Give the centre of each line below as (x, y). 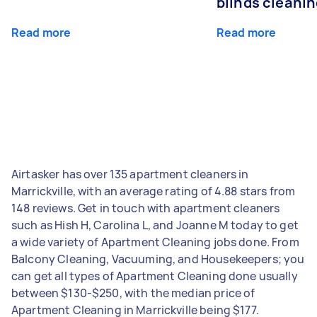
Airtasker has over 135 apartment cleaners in (130, 174)
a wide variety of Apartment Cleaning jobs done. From (155, 242)
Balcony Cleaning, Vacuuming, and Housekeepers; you (158, 259)
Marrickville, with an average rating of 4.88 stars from (154, 191)
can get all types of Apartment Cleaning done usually (155, 276)
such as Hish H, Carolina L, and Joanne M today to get (155, 225)
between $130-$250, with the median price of (133, 293)
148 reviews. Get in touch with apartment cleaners (146, 208)
